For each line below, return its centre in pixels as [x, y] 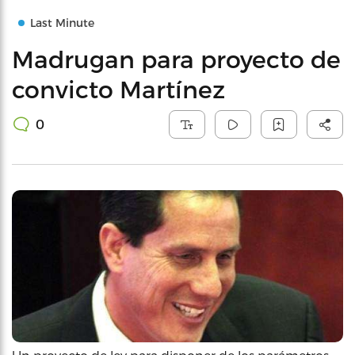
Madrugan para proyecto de [176, 59]
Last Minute [62, 23]
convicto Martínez [118, 89]
